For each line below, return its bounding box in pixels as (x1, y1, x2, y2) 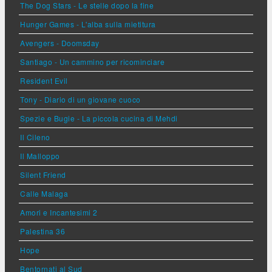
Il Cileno (20, 131, 50, 142)
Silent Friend (20, 169, 66, 180)
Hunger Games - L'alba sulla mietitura (20, 18, 156, 29)
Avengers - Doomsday (20, 37, 100, 48)
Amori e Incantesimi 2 (20, 206, 98, 217)
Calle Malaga (20, 188, 68, 199)
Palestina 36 (20, 225, 65, 236)
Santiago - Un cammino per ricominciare (20, 56, 165, 67)
